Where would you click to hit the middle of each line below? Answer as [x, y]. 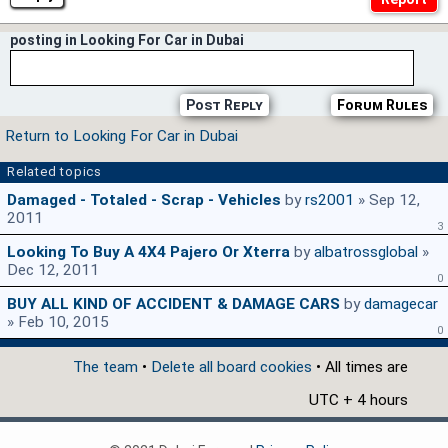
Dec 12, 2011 [53, 270]
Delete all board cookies [231, 367]
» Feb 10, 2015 [58, 322]
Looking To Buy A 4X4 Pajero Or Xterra [148, 252]
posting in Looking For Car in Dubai [127, 40]
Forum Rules [382, 105]
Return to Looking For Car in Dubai [121, 136]
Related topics [54, 172]
